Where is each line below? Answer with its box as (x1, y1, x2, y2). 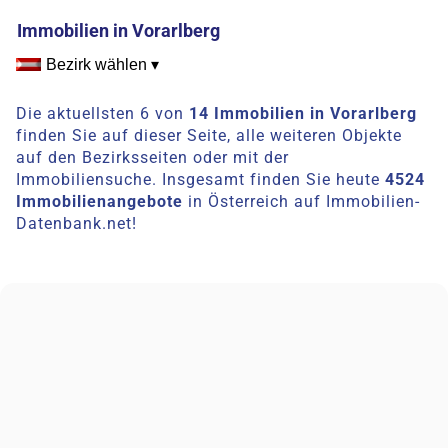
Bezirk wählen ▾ (46, 56, 160, 74)
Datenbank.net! (16, 213, 138, 233)
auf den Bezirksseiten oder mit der (16, 147, 290, 167)
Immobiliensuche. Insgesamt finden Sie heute (16, 169, 386, 189)
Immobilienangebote (16, 191, 184, 211)
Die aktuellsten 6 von (16, 103, 190, 123)
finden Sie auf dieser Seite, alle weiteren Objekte (16, 125, 403, 145)
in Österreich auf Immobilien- (183, 191, 421, 211)
